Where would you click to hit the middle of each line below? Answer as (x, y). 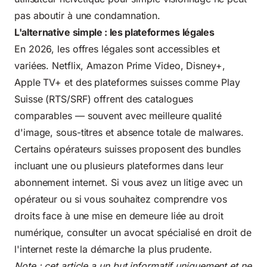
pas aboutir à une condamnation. (88, 15)
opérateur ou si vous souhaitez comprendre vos (121, 199)
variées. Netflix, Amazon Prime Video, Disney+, (120, 65)
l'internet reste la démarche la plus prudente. (113, 249)
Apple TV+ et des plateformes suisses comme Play (127, 82)
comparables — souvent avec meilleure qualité (118, 115)
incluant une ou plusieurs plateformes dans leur (119, 165)
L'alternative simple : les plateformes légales (114, 32)
